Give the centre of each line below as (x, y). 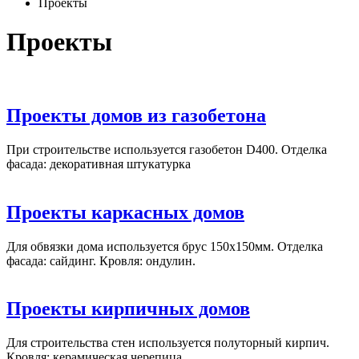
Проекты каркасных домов (125, 212)
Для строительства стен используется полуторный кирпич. (168, 343)
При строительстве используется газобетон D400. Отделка (167, 149)
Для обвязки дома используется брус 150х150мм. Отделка (165, 246)
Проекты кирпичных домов (128, 309)
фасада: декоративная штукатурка (99, 163)
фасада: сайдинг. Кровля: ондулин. (101, 260)
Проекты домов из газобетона (136, 115)
